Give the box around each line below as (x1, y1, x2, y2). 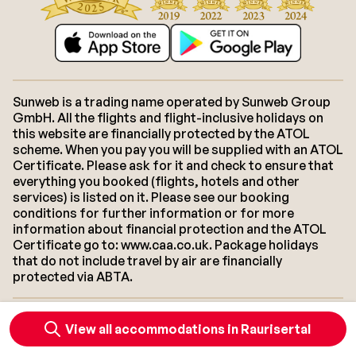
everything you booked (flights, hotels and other (13, 173, 300, 190)
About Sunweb (36, 311, 123, 328)
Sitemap (256, 327, 307, 344)
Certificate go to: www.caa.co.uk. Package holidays (13, 237, 319, 253)
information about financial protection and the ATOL (13, 221, 327, 238)
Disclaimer (192, 327, 257, 344)
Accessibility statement (49, 327, 193, 344)
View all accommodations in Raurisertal (64, 321, 311, 337)
